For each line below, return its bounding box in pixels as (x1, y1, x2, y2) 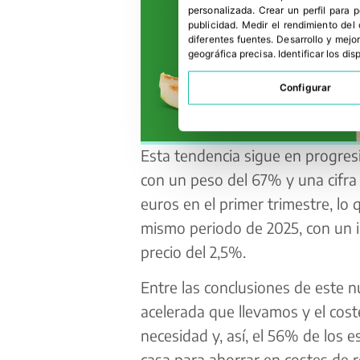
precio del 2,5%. (140, 241, 246, 261)
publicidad (188, 18, 235, 31)
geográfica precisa (188, 47, 273, 60)
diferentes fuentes (188, 33, 272, 46)
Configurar (279, 81, 332, 94)
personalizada (188, 4, 253, 17)
